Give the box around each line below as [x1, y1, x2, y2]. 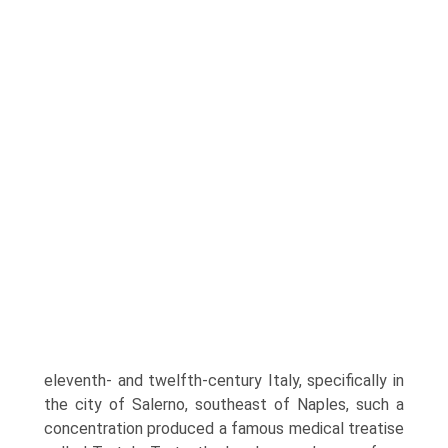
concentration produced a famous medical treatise [44, 419, 404, 438]
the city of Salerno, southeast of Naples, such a [44, 395, 404, 414]
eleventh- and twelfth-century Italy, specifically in [44, 371, 404, 390]
